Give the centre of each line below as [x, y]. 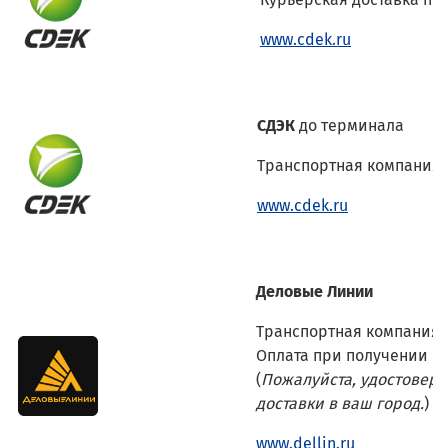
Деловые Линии [314, 291]
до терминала [351, 125]
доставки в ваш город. [340, 403]
